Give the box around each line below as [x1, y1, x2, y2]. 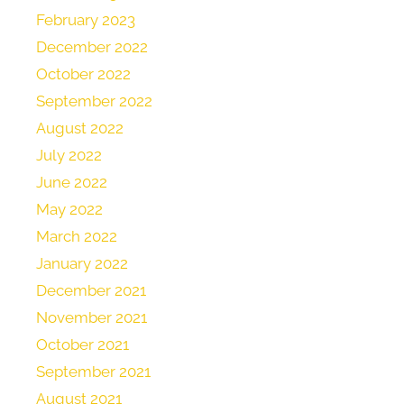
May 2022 [36, 200, 103, 219]
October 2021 [36, 335, 129, 354]
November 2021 [36, 308, 147, 327]
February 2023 [36, 11, 135, 30]
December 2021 [36, 281, 146, 300]
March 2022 [36, 227, 117, 246]
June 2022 [36, 173, 107, 192]
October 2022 [36, 65, 131, 84]
